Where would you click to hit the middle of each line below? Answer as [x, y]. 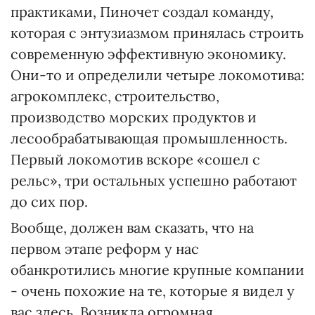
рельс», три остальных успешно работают [154, 180]
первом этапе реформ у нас [105, 249]
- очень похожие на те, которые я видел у [153, 291]
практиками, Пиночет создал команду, [142, 12]
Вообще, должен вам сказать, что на [132, 227]
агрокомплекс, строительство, [115, 96]
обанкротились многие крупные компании [157, 270]
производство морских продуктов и [134, 117]
